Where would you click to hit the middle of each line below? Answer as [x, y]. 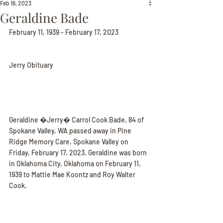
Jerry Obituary [31, 65]
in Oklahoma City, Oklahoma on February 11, [76, 164]
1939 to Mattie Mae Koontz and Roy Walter [73, 174]
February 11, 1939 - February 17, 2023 [64, 32]
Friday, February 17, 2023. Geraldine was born [79, 153]
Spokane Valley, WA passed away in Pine [71, 131]
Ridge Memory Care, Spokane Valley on [69, 142]
